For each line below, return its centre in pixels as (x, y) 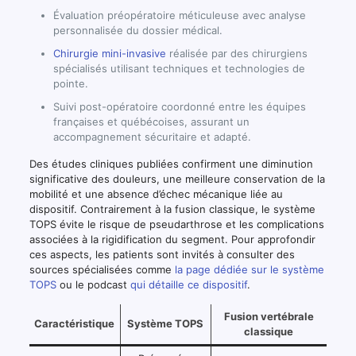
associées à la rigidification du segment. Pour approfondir (172, 239)
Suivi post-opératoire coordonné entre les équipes (179, 106)
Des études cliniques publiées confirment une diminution (171, 163)
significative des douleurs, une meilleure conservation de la (177, 178)
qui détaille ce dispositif (188, 284)
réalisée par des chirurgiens (236, 53)
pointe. (70, 83)
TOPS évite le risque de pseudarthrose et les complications (176, 224)
